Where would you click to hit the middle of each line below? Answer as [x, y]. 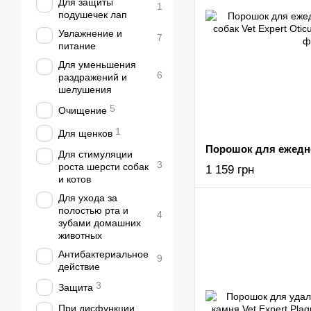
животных [80, 235]
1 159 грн [230, 170]
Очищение [83, 110]
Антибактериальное [103, 254]
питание [77, 46]
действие [79, 267]
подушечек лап [93, 15]
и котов [75, 179]
